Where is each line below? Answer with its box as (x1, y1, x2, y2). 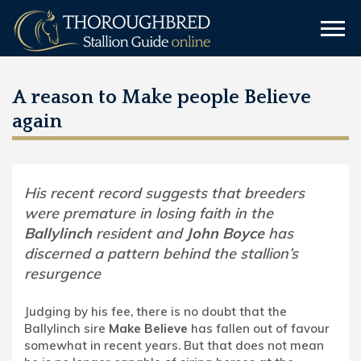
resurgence (24, 264, 101, 283)
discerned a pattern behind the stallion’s (24, 244, 298, 263)
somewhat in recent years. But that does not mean (24, 338, 324, 353)
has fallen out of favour (188, 321, 330, 336)
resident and (92, 224, 186, 243)
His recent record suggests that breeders (24, 184, 305, 202)
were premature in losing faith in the (24, 204, 273, 222)
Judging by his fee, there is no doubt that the (24, 304, 287, 319)
